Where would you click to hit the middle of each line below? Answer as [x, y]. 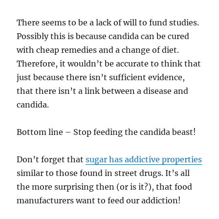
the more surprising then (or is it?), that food [105, 186]
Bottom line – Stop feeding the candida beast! [107, 132]
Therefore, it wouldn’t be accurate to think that [109, 63]
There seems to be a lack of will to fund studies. [108, 22]
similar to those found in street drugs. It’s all [103, 173]
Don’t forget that [51, 159]
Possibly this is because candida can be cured [103, 36]
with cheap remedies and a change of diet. [98, 50]
